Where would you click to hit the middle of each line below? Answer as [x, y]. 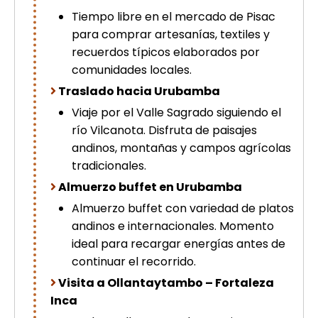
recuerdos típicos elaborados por [166, 52]
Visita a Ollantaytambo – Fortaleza [166, 283]
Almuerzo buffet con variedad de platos [183, 208]
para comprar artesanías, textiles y [171, 34]
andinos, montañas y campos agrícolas [181, 148]
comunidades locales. [132, 70]
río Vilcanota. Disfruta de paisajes [164, 130]
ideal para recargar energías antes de [179, 244]
